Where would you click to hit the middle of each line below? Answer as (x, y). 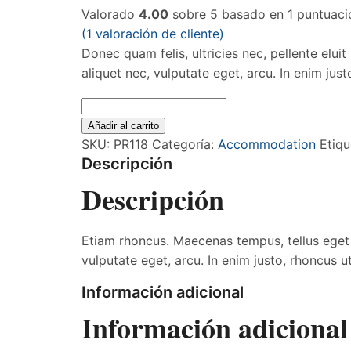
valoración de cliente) (158, 34)
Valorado (110, 14)
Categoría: (185, 144)
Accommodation (267, 144)
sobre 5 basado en (228, 14)
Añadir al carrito (123, 126)
